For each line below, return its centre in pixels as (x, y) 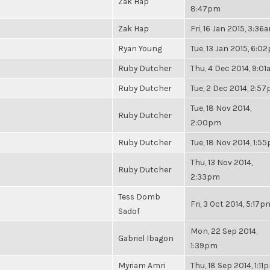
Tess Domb (139, 196)
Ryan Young (140, 48)
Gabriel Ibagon (146, 238)
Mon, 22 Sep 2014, (224, 231)
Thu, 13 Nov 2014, (221, 162)
